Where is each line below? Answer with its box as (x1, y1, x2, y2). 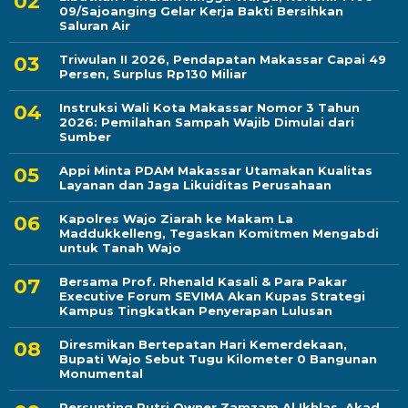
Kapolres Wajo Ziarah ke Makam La (59, 211, 293, 227)
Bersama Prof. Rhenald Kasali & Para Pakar (59, 274, 347, 290)
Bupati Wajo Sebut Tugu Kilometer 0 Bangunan (59, 352, 377, 367)
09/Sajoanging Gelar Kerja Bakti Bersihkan (59, 4, 343, 19)
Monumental (59, 366, 143, 382)
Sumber (59, 129, 111, 145)
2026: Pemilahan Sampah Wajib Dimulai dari (59, 115, 354, 130)
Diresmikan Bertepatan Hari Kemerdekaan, (59, 337, 347, 352)
